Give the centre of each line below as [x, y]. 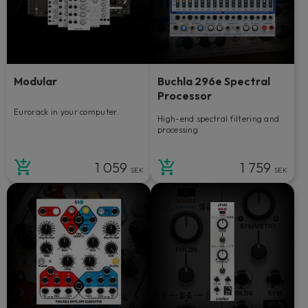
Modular [35, 81]
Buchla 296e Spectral [214, 81]
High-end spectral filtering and [219, 118]
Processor [185, 95]
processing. [179, 129]
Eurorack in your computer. [66, 111]
